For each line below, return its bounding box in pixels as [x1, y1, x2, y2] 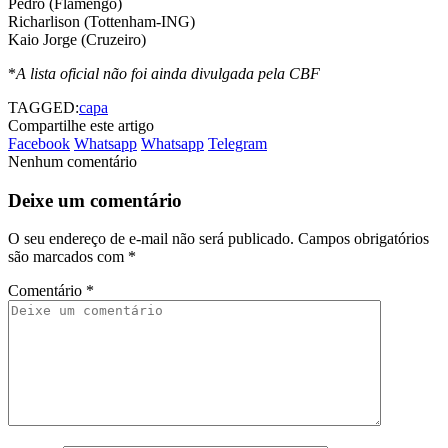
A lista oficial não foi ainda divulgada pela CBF [16, 64, 320, 82]
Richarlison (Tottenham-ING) [8, 12, 195, 30]
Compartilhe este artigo [8, 116, 154, 134]
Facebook [8, 134, 70, 152]
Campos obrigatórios [298, 230, 429, 248]
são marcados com [8, 248, 128, 266]
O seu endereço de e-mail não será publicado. [8, 230, 294, 248]
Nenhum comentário [8, 152, 137, 170]
